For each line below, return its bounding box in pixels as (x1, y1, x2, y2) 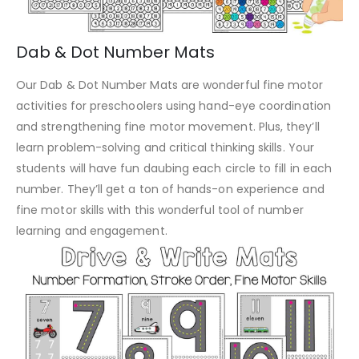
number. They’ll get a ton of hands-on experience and (16, 181, 325, 198)
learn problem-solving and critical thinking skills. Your (16, 139, 314, 156)
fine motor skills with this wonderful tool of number (16, 202, 304, 219)
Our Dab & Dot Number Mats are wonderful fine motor (16, 77, 324, 94)
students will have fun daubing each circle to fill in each (16, 160, 333, 177)
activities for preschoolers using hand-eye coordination (16, 98, 331, 115)
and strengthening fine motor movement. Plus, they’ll (16, 119, 320, 135)
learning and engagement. (16, 223, 167, 240)
